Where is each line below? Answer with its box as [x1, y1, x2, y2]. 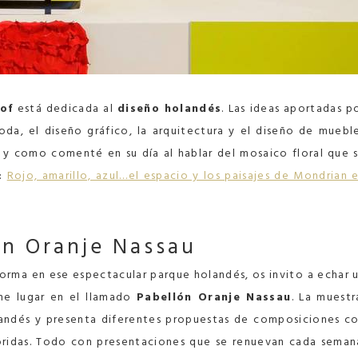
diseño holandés [117, 99, 222, 117]
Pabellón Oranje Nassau [137, 288, 292, 306]
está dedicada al [13, 99, 117, 117]
